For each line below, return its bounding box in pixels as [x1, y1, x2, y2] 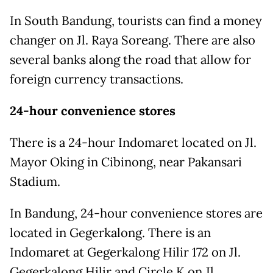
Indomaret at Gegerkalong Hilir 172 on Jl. [10, 244, 241, 260]
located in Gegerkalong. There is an [10, 224, 211, 241]
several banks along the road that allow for [10, 51, 251, 68]
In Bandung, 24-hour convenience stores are [10, 205, 263, 221]
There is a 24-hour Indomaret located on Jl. [10, 134, 257, 151]
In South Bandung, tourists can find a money [10, 12, 262, 29]
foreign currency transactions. [10, 71, 183, 87]
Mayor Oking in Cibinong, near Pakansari [10, 154, 242, 170]
